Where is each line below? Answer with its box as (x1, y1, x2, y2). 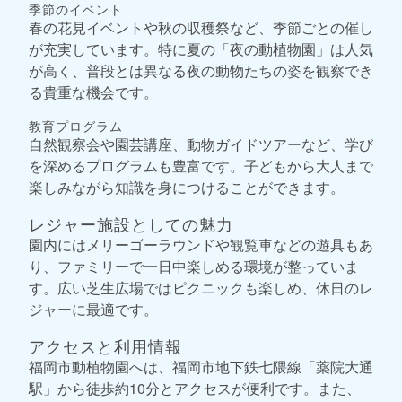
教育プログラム (29, 117, 123, 135)
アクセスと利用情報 (29, 334, 182, 358)
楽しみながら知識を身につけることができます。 (29, 177, 345, 198)
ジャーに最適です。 (29, 299, 158, 320)
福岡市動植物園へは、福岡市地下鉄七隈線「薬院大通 (29, 356, 373, 378)
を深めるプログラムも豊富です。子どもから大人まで (29, 155, 373, 177)
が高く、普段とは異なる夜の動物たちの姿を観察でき (29, 60, 373, 82)
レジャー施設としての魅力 (29, 212, 233, 236)
